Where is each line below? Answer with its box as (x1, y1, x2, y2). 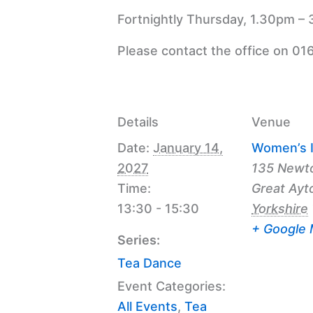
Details (117, 114, 159, 129)
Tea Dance (117, 255, 182, 270)
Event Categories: (117, 278, 226, 293)
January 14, (153, 140, 223, 155)
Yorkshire (252, 201, 308, 216)
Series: (117, 232, 160, 247)
